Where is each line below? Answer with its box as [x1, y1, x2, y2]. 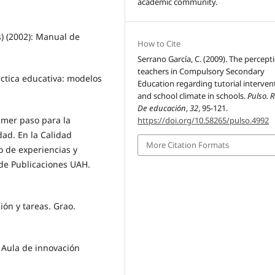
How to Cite [137, 38, 181, 50]
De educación [137, 103, 187, 114]
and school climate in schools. [137, 90, 248, 102]
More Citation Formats [146, 139, 230, 151]
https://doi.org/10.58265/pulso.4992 [137, 115, 269, 126]
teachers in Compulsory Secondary [137, 66, 265, 77]
